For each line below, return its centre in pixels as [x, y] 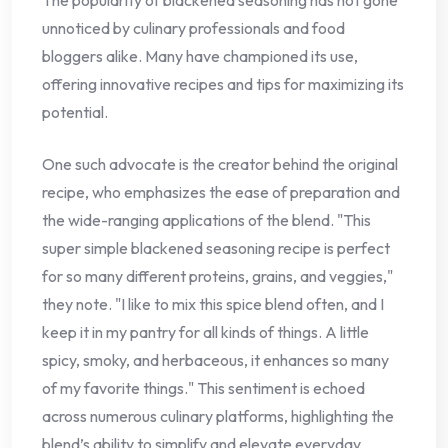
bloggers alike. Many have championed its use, [200, 55]
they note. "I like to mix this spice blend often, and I [213, 303]
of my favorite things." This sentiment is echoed [203, 387]
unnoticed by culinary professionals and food [193, 27]
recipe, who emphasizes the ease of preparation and [221, 191]
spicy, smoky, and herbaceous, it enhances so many [215, 359]
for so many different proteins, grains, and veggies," [217, 275]
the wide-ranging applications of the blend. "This [206, 219]
